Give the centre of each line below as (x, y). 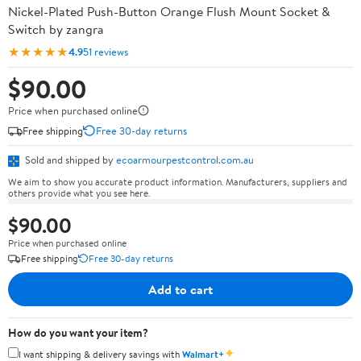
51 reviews (106, 51)
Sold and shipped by (69, 160)
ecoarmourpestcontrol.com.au (185, 160)
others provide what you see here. (79, 193)
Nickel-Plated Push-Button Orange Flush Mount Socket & (169, 11)
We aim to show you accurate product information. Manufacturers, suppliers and (178, 181)
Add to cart (180, 289)
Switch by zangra (56, 29)
